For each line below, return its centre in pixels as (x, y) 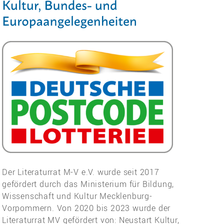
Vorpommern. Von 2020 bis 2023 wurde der (86, 208)
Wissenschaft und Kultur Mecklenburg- (77, 196)
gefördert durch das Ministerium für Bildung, (88, 184)
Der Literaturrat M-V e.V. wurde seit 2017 (81, 172)
